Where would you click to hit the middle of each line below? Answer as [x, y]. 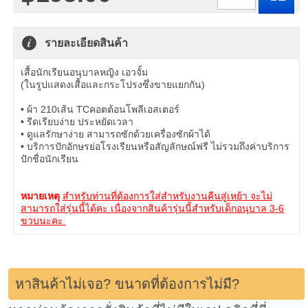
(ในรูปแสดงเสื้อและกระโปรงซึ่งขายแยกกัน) [113, 85]
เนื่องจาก [129, 208]
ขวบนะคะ [43, 221]
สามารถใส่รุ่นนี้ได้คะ [66, 208]
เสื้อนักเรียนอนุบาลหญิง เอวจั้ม [84, 72]
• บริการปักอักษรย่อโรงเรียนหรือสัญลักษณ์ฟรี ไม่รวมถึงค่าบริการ [155, 146]
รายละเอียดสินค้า [86, 43]
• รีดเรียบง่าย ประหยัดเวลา [77, 122]
